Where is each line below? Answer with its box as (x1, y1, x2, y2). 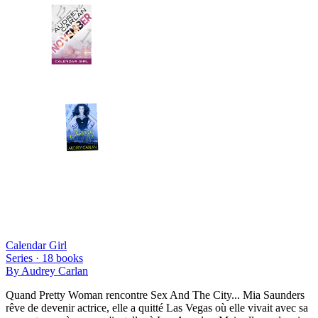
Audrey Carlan (21, 264, 88, 277)
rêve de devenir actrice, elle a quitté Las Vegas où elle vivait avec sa (6, 301, 308, 314)
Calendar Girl (6, 238, 67, 251)
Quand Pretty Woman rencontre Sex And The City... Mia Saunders (6, 288, 305, 301)
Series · (6, 251, 42, 264)
